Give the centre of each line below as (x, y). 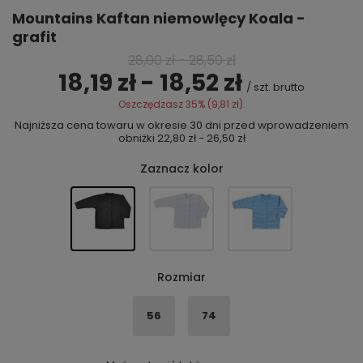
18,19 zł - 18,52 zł (150, 82)
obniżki (137, 138)
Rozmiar (181, 278)
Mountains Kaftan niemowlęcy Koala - (159, 18)
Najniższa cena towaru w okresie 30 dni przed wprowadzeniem (181, 125)
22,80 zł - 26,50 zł (201, 138)
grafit (34, 36)
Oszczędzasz (152, 104)
